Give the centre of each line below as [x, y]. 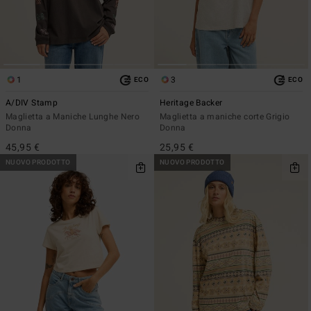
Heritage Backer [191, 103]
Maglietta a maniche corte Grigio [225, 117]
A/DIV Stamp [32, 103]
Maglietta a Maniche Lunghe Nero [73, 117]
